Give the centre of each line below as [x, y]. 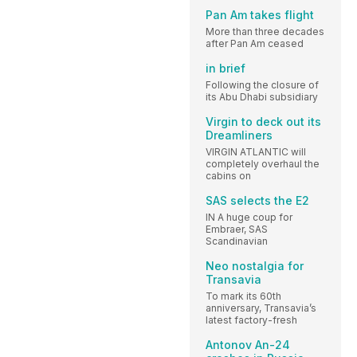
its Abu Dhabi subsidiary [262, 96]
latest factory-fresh [251, 320]
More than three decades [265, 31]
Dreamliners [239, 135]
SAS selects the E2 [257, 200]
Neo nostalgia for [255, 265]
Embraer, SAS [237, 229]
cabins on [228, 175]
